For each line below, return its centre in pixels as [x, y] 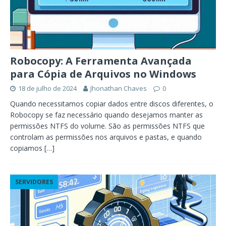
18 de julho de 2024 [47, 88]
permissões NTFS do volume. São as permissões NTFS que [107, 126]
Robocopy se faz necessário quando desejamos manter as [106, 115]
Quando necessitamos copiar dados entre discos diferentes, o [112, 103]
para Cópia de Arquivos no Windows [103, 74]
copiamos [27, 148]
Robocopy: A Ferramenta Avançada [101, 61]
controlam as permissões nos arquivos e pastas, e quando [106, 137]
